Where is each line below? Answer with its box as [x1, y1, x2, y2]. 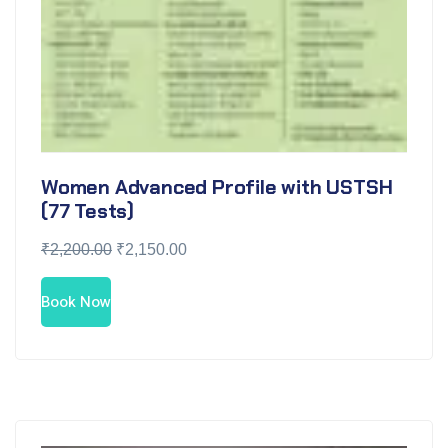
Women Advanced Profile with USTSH [41, 173, 393, 200]
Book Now [41, 290, 111, 313]
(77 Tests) [41, 197, 135, 224]
